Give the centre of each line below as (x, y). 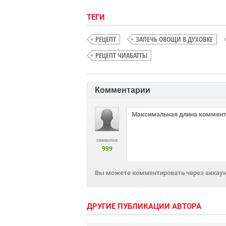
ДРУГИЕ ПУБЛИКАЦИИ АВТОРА (144, 206)
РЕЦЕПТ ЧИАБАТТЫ (121, 55)
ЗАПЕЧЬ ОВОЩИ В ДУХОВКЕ (174, 39)
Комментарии (123, 90)
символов (107, 140)
